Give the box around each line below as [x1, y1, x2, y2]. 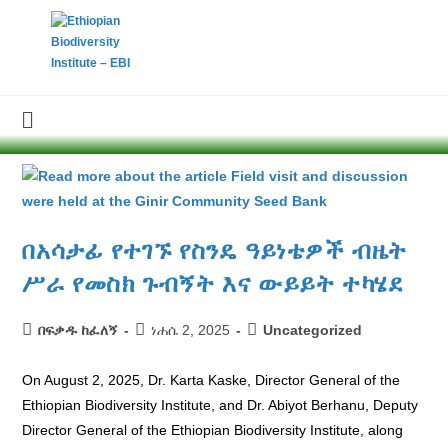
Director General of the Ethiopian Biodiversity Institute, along [22, 422, 404, 438]
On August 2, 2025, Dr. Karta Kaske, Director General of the [22, 372, 401, 388]
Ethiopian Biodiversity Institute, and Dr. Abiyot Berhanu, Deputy [22, 397, 419, 413]
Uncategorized [263, 322, 363, 338]
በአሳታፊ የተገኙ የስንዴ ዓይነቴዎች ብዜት [22, 237, 408, 264]
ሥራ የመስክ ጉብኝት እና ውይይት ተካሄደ [22, 270, 404, 297]
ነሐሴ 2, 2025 [151, 322, 231, 338]
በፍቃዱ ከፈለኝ [38, 322, 119, 338]
